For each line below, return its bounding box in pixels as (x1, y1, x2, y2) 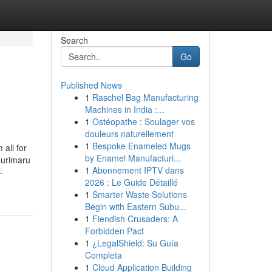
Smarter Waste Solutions (92, 188, 187, 200)
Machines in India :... (84, 103, 165, 115)
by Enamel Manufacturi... (84, 152, 181, 164)
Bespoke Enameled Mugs (92, 140, 191, 152)
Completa (84, 249, 122, 261)
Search (60, 34, 88, 46)
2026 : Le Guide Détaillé (84, 176, 178, 188)
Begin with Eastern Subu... (84, 200, 186, 212)
